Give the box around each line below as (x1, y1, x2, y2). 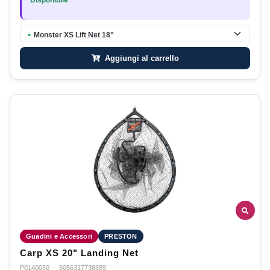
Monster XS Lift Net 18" (34, 31, 114, 39)
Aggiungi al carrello (102, 53, 179, 63)
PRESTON (104, 233, 137, 240)
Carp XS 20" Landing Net (20, 248, 139, 259)
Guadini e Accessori (26, 233, 93, 240)
